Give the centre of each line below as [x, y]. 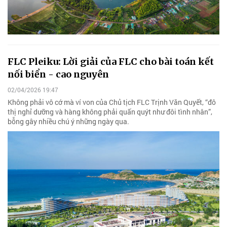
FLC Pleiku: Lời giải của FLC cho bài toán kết [111, 61]
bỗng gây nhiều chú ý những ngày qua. [68, 121]
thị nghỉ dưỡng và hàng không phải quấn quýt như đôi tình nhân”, [110, 111]
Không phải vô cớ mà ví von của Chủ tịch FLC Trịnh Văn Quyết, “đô [112, 102]
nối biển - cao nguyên [58, 74]
